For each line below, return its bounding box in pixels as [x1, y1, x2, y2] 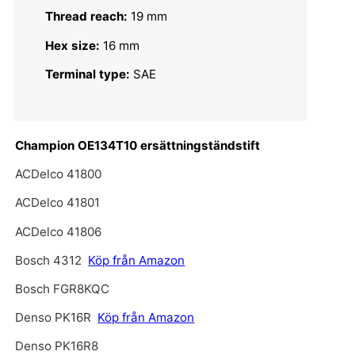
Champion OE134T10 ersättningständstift [15, 137, 261, 153]
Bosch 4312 [15, 252, 82, 268]
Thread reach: [45, 9, 128, 25]
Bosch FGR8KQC [15, 281, 110, 296]
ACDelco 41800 [15, 166, 102, 182]
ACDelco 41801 [15, 195, 101, 211]
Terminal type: [45, 66, 131, 82]
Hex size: [45, 37, 101, 53]
